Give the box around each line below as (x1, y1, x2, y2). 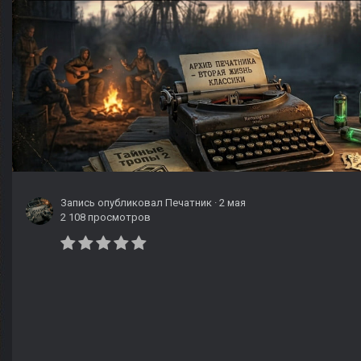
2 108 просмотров (60, 211, 151, 224)
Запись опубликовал (60, 197, 165, 210)
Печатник (165, 197, 212, 210)
